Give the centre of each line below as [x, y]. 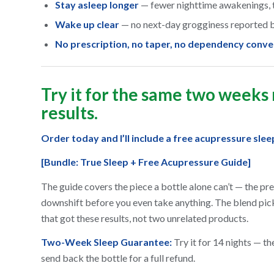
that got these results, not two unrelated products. [145, 218]
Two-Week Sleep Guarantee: [106, 242]
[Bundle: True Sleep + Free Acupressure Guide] [146, 162]
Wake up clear [87, 24]
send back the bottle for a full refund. [118, 258]
